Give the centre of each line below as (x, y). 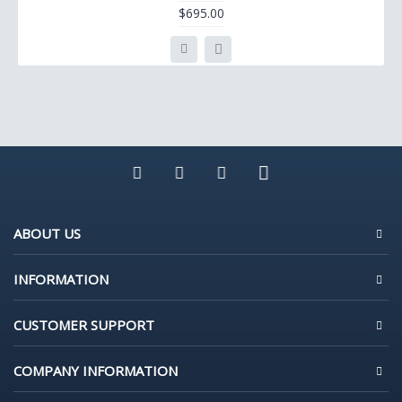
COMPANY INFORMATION (96, 371)
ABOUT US (47, 233)
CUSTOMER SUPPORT (84, 325)
